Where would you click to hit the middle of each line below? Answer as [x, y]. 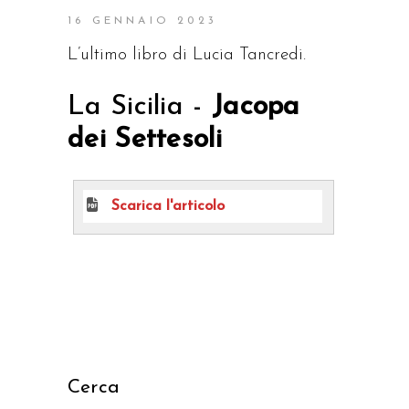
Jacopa [256, 107]
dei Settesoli [145, 140]
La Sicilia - [140, 107]
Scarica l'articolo [168, 206]
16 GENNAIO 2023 [142, 21]
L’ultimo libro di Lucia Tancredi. [187, 55]
